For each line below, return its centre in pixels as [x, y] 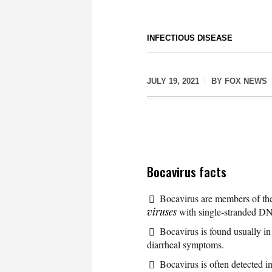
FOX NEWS [246, 81]
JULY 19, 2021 [173, 81]
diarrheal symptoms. [185, 244]
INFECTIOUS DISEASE [190, 38]
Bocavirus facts [187, 171]
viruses [162, 211]
